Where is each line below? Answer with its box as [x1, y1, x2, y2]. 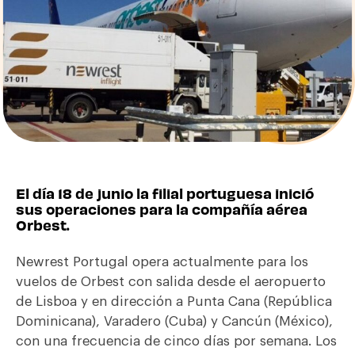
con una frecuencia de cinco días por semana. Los [16, 334, 337, 349]
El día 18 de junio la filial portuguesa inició [16, 184, 314, 203]
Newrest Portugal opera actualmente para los [16, 255, 308, 269]
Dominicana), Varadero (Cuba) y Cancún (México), [16, 315, 333, 329]
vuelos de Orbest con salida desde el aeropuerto [16, 275, 326, 289]
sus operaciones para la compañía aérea [16, 200, 307, 219]
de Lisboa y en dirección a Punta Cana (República [16, 295, 332, 309]
